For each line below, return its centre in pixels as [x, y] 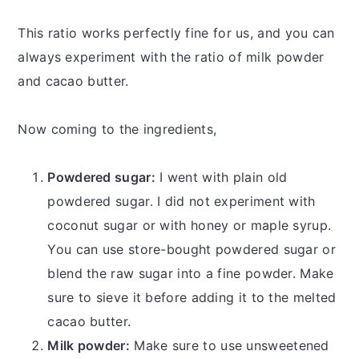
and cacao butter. [75, 81]
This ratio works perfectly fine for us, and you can [176, 32]
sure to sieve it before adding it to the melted [192, 297]
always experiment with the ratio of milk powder [171, 56]
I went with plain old [221, 177]
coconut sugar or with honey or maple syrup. [190, 225]
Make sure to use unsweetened [230, 345]
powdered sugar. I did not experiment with [182, 201]
